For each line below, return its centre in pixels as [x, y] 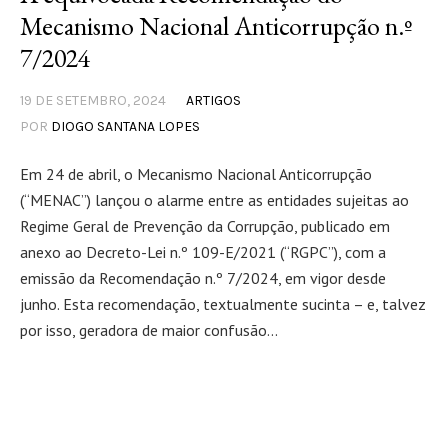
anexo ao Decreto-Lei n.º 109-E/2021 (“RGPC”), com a [203, 252]
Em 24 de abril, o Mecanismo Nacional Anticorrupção [196, 174]
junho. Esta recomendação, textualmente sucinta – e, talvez [223, 304]
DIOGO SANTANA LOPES [125, 127]
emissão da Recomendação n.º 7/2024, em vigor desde [203, 278]
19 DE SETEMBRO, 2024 [93, 101]
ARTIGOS [213, 101]
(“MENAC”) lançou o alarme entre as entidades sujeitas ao [214, 200]
